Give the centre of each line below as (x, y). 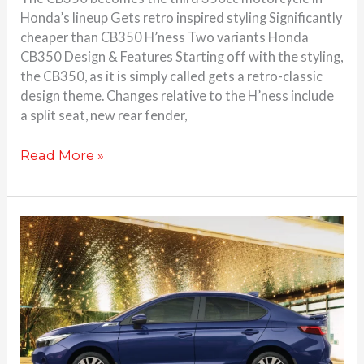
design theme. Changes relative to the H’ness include (178, 96)
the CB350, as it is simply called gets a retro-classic (172, 76)
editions (48, 323)
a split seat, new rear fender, (104, 115)
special (44, 303)
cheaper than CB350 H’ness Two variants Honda (165, 37)
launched (53, 342)
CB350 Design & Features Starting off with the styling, (182, 57)
